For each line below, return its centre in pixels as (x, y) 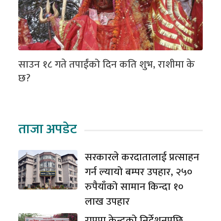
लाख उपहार (108, 201)
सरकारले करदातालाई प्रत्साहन (142, 157)
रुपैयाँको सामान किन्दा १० (134, 186)
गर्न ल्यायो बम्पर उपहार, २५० (139, 172)
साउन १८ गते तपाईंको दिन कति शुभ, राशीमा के (107, 64)
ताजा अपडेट (48, 129)
